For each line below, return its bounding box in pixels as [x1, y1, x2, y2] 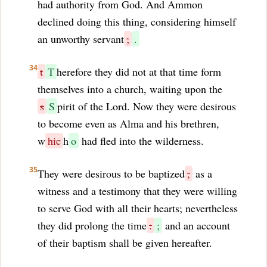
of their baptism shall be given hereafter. [38, 235, 212, 250]
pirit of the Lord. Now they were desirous [57, 99, 236, 113]
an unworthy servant [38, 32, 124, 46]
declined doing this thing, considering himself [38, 14, 236, 29]
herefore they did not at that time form [57, 64, 221, 79]
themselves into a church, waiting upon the [38, 82, 222, 96]
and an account [162, 218, 230, 232]
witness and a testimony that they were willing [38, 184, 237, 198]
